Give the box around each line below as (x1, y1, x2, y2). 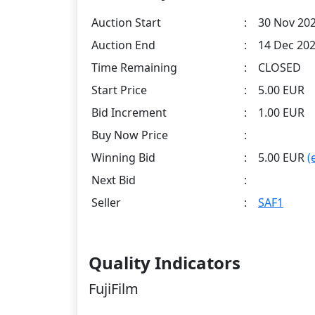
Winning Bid (91, 150, 155, 165)
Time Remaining (91, 60, 177, 75)
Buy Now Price (91, 127, 168, 143)
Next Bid (91, 172, 136, 188)
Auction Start (91, 15, 161, 30)
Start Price (91, 82, 147, 98)
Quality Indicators (89, 251, 240, 274)
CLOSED (258, 60, 301, 75)
